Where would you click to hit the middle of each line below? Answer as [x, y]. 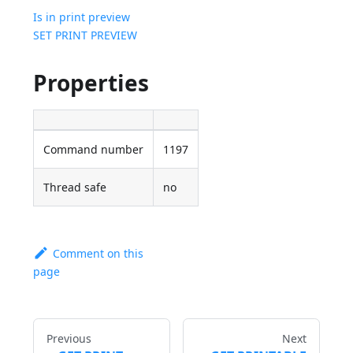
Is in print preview [82, 17]
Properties [91, 83]
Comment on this [98, 254]
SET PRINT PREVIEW [85, 35]
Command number [94, 150]
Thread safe [75, 188]
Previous [69, 339]
